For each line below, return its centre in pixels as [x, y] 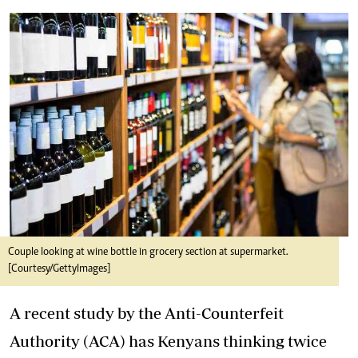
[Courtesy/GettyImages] [59, 270]
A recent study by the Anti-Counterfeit [147, 313]
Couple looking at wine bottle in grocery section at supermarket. [148, 253]
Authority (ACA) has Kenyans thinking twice [168, 341]
